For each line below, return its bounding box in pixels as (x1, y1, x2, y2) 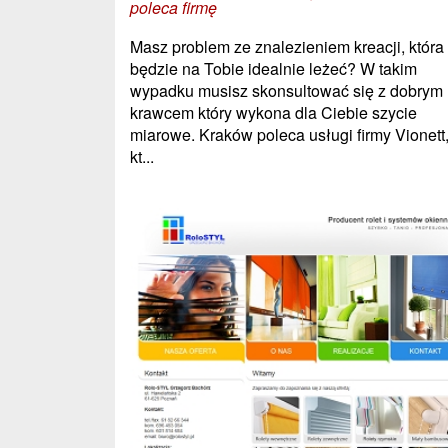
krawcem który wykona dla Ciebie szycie (130, 100, 417, 124)
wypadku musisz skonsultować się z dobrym (130, 78, 443, 102)
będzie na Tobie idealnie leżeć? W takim (130, 56, 417, 80)
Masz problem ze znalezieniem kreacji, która (130, 34, 444, 58)
